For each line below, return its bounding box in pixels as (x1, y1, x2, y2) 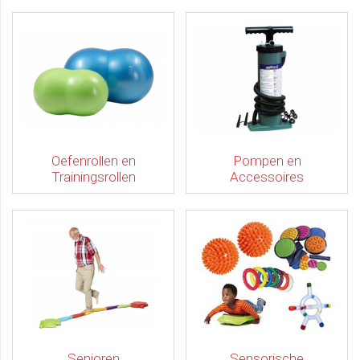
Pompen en (232, 153, 301, 169)
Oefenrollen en (51, 153, 136, 169)
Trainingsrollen (51, 169, 136, 185)
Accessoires (230, 169, 304, 185)
